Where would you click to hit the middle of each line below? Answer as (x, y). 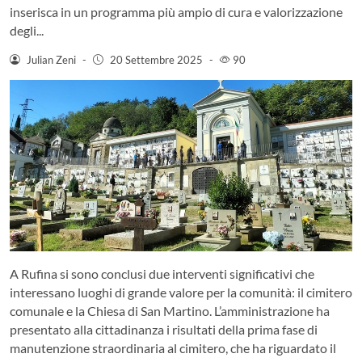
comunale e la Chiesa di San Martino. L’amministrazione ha (170, 310)
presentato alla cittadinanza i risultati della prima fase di (164, 329)
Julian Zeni (51, 59)
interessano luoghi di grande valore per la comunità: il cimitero (181, 292)
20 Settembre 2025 (156, 59)
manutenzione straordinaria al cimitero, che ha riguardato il (173, 347)
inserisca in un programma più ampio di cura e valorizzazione (176, 11)
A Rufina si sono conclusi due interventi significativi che (162, 273)
